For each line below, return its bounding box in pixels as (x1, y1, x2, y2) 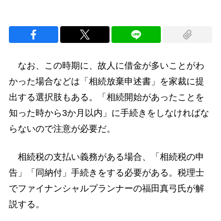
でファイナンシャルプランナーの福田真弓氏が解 (8, 184, 204, 194)
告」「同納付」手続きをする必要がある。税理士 (8, 168, 204, 178)
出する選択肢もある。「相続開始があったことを (8, 92, 204, 103)
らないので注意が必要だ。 (8, 124, 115, 134)
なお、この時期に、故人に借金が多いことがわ (8, 61, 204, 71)
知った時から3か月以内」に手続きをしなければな (8, 108, 209, 118)
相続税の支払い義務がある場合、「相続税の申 (8, 152, 204, 162)
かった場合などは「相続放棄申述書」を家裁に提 (8, 76, 204, 87)
